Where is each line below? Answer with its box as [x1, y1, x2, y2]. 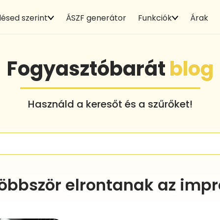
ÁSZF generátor [65, 12, 126, 24]
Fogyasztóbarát [6, 55, 169, 82]
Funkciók [137, 12, 172, 24]
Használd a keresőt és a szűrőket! [27, 97, 192, 111]
